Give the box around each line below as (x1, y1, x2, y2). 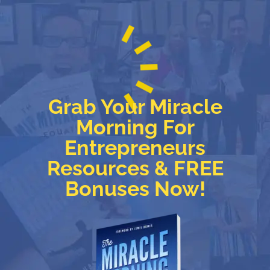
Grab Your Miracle (48, 95, 222, 119)
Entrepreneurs (64, 136, 206, 160)
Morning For (75, 115, 195, 139)
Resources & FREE (46, 156, 224, 180)
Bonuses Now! (64, 177, 206, 201)
